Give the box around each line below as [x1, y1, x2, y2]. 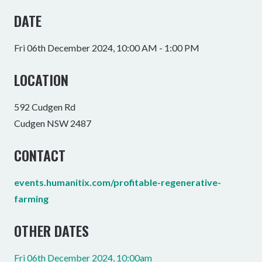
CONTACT [14, 144, 65, 166]
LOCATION [14, 69, 68, 90]
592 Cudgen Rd [14, 101, 75, 112]
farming [14, 193, 49, 204]
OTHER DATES [14, 220, 89, 241]
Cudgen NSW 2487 [14, 118, 91, 129]
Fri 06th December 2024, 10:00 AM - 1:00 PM [14, 42, 199, 53]
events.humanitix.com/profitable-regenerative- [14, 177, 221, 188]
